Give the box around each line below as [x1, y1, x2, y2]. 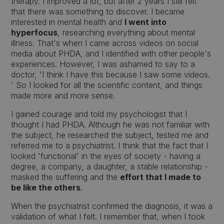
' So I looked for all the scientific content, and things [11, 80, 203, 90]
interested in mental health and [11, 17, 125, 27]
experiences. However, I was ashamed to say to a [11, 59, 195, 69]
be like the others [11, 182, 81, 192]
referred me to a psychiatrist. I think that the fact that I [11, 140, 208, 150]
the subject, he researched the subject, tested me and [11, 130, 209, 140]
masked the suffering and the [11, 172, 120, 182]
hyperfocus [11, 27, 58, 37]
